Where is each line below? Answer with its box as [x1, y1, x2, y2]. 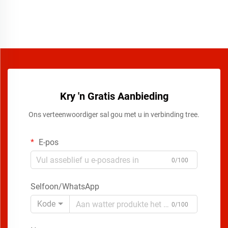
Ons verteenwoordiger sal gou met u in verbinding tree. [28, 110, 199, 119]
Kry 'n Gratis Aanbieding [60, 90, 168, 103]
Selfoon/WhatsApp [31, 182, 99, 192]
